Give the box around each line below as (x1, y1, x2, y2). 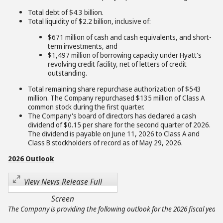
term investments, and (48, 41, 117, 51)
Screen (51, 193, 74, 204)
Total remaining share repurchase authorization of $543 (28, 84, 201, 94)
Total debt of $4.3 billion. (28, 7, 104, 17)
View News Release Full (23, 176, 102, 187)
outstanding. (48, 68, 87, 78)
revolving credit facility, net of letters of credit (48, 59, 187, 69)
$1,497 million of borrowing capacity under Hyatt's (48, 50, 202, 60)
